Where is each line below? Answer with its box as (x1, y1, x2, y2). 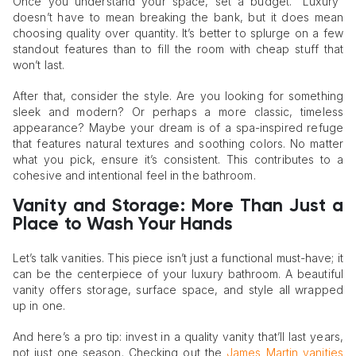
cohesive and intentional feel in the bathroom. (13, 168, 256, 182)
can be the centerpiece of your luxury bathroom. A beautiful (13, 267, 343, 281)
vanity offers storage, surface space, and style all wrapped (13, 283, 343, 297)
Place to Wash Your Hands (13, 216, 234, 234)
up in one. (13, 299, 65, 313)
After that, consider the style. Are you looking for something (13, 88, 343, 103)
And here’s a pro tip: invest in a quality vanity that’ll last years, (13, 330, 343, 344)
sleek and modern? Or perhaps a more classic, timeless (13, 104, 343, 118)
